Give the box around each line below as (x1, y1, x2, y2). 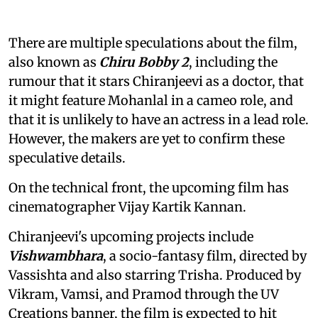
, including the (189, 53, 278, 70)
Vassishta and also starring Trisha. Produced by (9, 266, 301, 283)
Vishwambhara (9, 247, 103, 264)
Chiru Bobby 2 (99, 53, 189, 70)
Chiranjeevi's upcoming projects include (9, 228, 253, 245)
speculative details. (9, 149, 126, 166)
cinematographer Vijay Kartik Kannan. (9, 198, 246, 215)
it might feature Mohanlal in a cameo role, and (9, 92, 293, 109)
